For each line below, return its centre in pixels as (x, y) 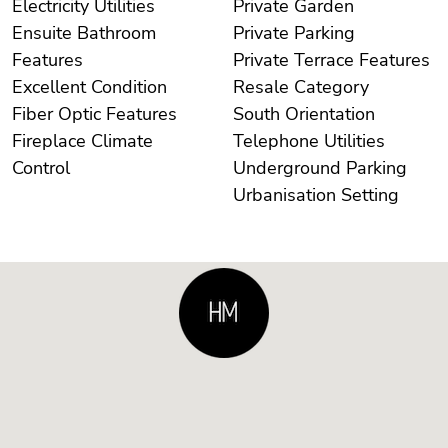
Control (41, 168)
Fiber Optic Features (141, 114)
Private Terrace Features (394, 60)
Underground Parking (376, 168)
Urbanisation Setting (370, 195)
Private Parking (324, 33)
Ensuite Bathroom (84, 33)
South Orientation (330, 114)
